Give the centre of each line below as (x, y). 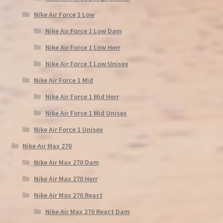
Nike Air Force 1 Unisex (68, 129)
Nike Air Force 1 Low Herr (83, 47)
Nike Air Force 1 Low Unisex (87, 63)
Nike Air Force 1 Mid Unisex (86, 113)
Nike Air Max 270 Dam (66, 162)
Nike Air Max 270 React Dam (87, 211)
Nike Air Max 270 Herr (65, 178)
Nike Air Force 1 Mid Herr (82, 96)
